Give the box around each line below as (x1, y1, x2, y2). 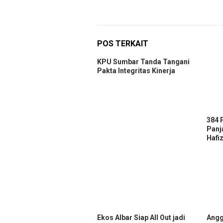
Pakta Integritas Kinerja (97, 67, 175, 75)
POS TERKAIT (97, 39, 148, 49)
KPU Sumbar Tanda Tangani (97, 58, 190, 66)
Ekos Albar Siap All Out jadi (97, 214, 185, 222)
